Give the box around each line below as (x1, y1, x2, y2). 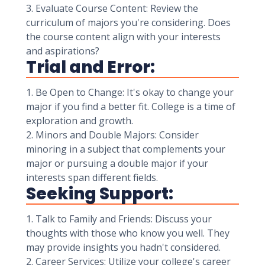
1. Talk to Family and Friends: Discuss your (26, 212, 212, 225)
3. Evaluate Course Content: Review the (26, 2, 198, 15)
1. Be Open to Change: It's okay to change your (26, 86, 234, 99)
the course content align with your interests (26, 30, 221, 43)
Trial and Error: (26, 56, 155, 79)
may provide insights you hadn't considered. (26, 241, 221, 254)
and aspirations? (26, 44, 99, 57)
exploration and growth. (26, 114, 133, 127)
